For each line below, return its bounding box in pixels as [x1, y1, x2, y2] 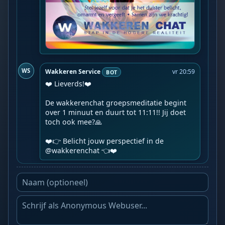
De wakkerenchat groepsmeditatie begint [45, 98, 187, 108]
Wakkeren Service [45, 67, 101, 76]
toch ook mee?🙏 [45, 117, 102, 127]
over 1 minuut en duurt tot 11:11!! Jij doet [45, 107, 186, 118]
